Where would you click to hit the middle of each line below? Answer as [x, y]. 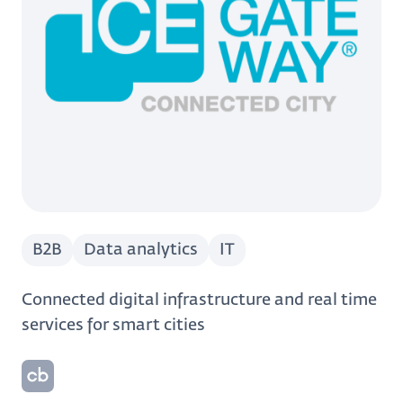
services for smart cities [113, 326]
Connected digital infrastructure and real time [199, 300]
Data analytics [141, 250]
